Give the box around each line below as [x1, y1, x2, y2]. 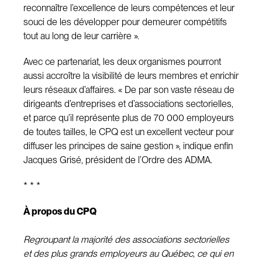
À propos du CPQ [23, 206, 96, 217]
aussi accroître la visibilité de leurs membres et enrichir [23, 70, 239, 81]
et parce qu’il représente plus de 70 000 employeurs [23, 112, 234, 123]
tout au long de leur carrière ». [23, 30, 139, 42]
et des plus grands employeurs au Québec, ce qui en [23, 248, 233, 259]
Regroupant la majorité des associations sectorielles [23, 234, 229, 245]
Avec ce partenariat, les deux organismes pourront [23, 56, 221, 67]
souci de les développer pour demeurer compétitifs [23, 16, 227, 27]
